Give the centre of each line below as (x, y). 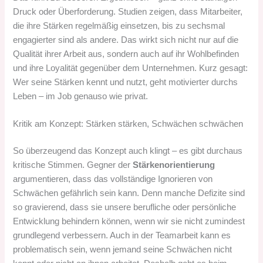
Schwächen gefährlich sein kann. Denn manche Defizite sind (129, 193)
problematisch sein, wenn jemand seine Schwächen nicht (123, 249)
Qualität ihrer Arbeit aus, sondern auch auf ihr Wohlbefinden (126, 54)
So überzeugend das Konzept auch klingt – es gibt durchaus (128, 151)
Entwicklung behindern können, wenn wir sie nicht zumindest (129, 221)
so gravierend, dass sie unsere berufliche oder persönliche (125, 207)
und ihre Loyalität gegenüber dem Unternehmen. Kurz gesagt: (131, 68)
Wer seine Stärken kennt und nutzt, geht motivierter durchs (126, 82)
